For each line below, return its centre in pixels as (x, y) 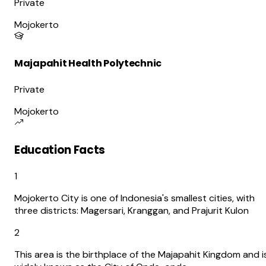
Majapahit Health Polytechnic (88, 63)
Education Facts (60, 150)
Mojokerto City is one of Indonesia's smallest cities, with (134, 198)
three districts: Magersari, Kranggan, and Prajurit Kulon (132, 210)
